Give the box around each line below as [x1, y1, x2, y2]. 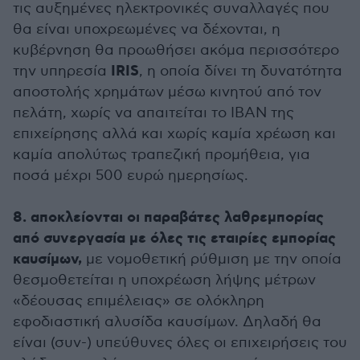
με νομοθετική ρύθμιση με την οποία [82, 251, 342, 268]
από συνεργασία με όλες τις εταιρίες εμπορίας [13, 229, 336, 248]
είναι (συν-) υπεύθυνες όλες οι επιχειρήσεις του [13, 334, 347, 351]
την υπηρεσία [13, 63, 111, 80]
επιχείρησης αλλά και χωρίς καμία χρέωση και [13, 125, 336, 142]
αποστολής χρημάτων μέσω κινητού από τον [13, 84, 321, 100]
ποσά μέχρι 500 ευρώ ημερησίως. [13, 167, 248, 184]
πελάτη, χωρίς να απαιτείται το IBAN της [13, 104, 294, 121]
